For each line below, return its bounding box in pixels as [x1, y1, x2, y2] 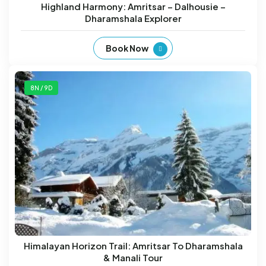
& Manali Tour [103, 252, 163, 264]
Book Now [106, 42, 148, 53]
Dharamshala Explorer [84, 12, 182, 24]
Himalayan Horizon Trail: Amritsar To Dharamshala [23, 240, 243, 252]
